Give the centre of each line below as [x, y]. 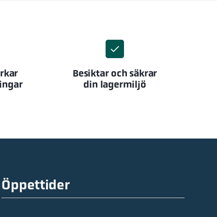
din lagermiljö [115, 85]
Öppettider [36, 185]
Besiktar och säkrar [115, 73]
